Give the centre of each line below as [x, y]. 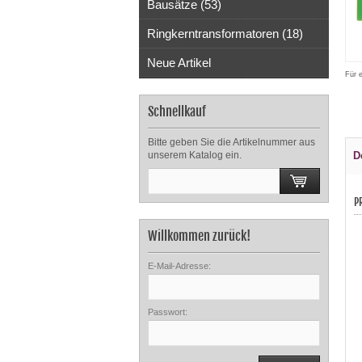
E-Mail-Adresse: [179, 266]
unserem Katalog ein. [195, 155]
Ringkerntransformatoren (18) [225, 34]
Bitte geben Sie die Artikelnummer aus [232, 142]
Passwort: [168, 312]
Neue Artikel [179, 63]
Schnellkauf [177, 112]
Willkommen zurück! [199, 236]
